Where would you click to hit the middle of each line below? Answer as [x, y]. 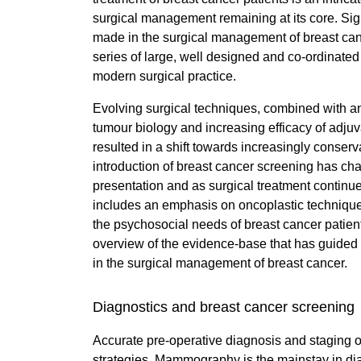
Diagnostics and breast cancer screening [223, 307]
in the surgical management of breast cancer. [221, 263]
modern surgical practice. [166, 77]
